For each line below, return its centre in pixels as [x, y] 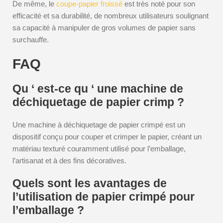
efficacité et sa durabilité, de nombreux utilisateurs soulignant [111, 16]
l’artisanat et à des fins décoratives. [69, 161]
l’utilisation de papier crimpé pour [104, 197]
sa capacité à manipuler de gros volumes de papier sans [104, 28]
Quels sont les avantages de [90, 183]
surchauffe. [31, 40]
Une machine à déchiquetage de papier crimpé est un [99, 125]
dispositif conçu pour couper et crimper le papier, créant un [107, 137]
